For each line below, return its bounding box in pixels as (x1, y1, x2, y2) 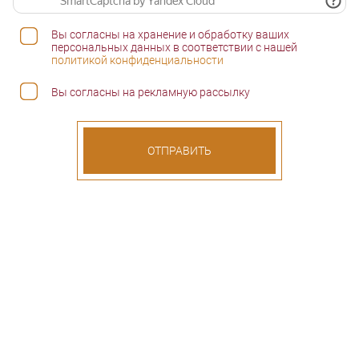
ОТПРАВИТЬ (147, 144, 212, 158)
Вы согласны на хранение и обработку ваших (51, 27, 289, 41)
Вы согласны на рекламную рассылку (51, 86, 250, 99)
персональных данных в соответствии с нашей (51, 40, 297, 54)
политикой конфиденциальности (51, 53, 224, 67)
